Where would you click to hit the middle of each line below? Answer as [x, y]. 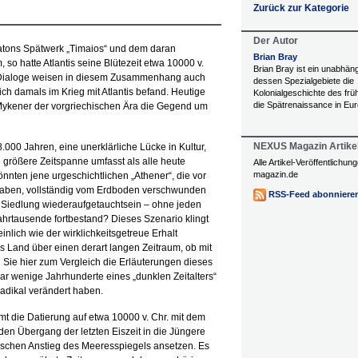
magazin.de [276, 174]
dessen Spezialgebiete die [304, 81]
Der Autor [276, 41]
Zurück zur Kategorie [301, 8]
